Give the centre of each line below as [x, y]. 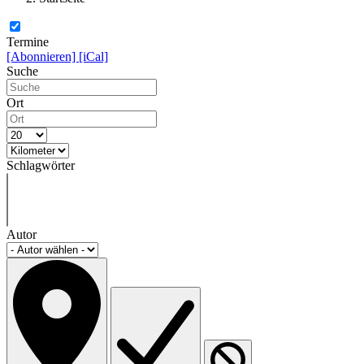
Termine [28, 42]
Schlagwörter [41, 166]
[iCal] [93, 57]
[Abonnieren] [43, 57]
